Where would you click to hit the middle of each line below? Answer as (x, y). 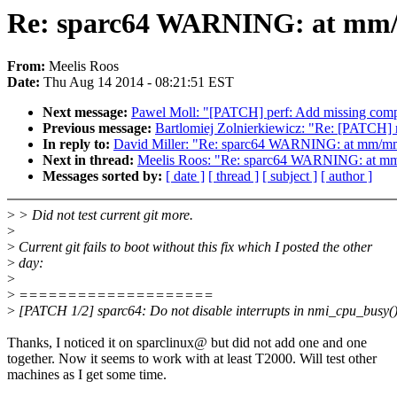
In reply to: (78, 144)
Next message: (87, 113)
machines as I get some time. (87, 375)
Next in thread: (90, 160)
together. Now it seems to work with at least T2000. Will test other (192, 359)
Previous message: (99, 128)
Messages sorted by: (104, 176)
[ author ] (346, 176)
